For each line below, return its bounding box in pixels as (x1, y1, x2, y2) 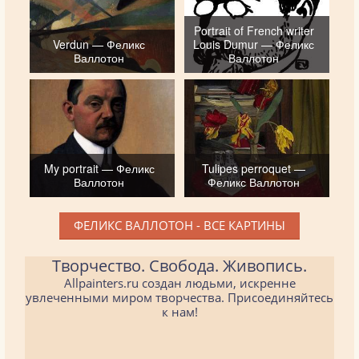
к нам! (161, 303, 198, 320)
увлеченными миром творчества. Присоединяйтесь (26, 288, 333, 305)
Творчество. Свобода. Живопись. (52, 254, 307, 276)
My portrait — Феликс (43, 159, 155, 176)
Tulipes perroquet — (202, 159, 306, 176)
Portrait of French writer (193, 22, 314, 39)
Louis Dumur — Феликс (193, 36, 315, 53)
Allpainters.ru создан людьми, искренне (63, 274, 296, 291)
